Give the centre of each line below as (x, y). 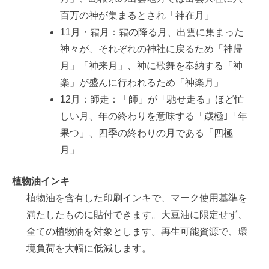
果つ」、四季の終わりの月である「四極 (147, 133)
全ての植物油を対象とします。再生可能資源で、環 (137, 232)
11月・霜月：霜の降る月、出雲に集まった (152, 32)
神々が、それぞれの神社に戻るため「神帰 (151, 49)
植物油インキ (41, 181)
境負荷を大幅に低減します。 (89, 249)
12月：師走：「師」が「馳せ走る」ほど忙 (152, 100)
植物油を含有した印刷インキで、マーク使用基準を (137, 198)
